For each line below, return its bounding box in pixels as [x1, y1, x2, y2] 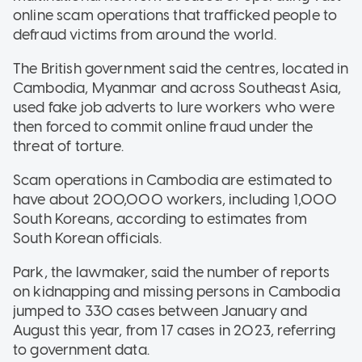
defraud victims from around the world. [13, 25, 276, 44]
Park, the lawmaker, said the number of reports [13, 263, 330, 281]
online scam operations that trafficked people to [13, 6, 338, 24]
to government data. [13, 340, 149, 359]
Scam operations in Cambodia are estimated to [13, 170, 333, 189]
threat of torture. [13, 137, 124, 155]
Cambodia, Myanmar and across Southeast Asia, [13, 78, 342, 97]
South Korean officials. [13, 229, 162, 247]
